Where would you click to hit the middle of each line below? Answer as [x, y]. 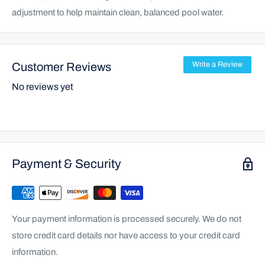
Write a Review [217, 64]
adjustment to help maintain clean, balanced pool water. [118, 12]
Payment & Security [67, 164]
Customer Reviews [62, 67]
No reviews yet [43, 86]
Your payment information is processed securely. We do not [127, 219]
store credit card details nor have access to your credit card [126, 235]
